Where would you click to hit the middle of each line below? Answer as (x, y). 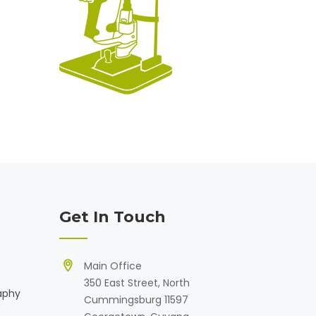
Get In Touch (112, 217)
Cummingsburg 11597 (136, 300)
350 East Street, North (136, 283)
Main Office (113, 266)
